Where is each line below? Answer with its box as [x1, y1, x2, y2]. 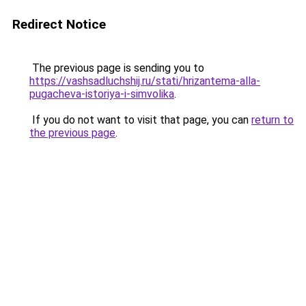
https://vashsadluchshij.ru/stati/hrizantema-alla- [29, 74, 260, 87]
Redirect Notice [12, 16, 106, 32]
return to [251, 113, 294, 126]
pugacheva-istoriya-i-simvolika [29, 87, 174, 100]
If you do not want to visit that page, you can [29, 113, 251, 126]
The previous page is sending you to [29, 61, 204, 74]
